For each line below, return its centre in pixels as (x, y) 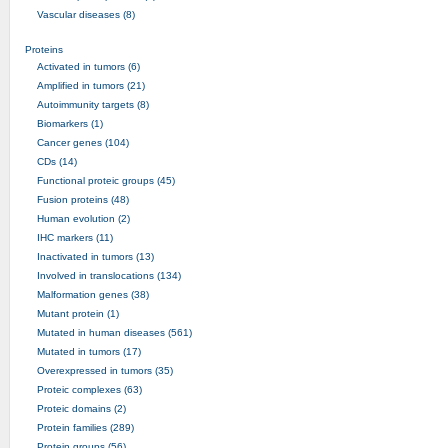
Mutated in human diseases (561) (114, 332)
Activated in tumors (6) (88, 66)
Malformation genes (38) (92, 294)
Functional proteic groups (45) (105, 180)
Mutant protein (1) (77, 313)
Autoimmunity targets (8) (92, 104)
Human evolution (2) (83, 218)
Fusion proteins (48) (82, 199)
